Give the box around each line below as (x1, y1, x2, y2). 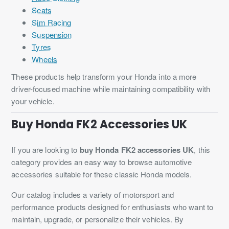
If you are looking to (11, 144, 80, 155)
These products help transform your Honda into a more (11, 71, 197, 82)
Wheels (32, 53, 57, 64)
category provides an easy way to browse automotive (11, 156, 192, 167)
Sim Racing (32, 16, 72, 28)
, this (194, 144, 211, 155)
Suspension (32, 29, 72, 40)
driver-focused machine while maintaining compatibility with (11, 83, 211, 94)
